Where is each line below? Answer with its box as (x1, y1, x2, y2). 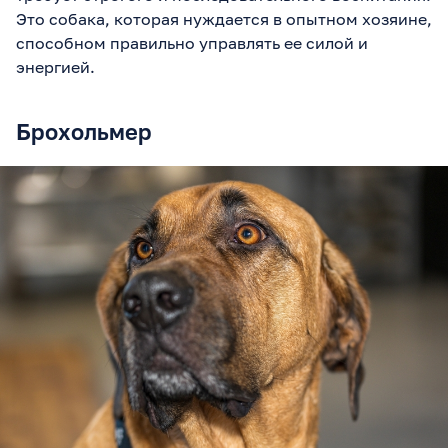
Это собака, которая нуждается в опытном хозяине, (16, 8, 432, 29)
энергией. (16, 56, 95, 77)
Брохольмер (16, 117, 152, 145)
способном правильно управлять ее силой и (16, 32, 368, 53)
